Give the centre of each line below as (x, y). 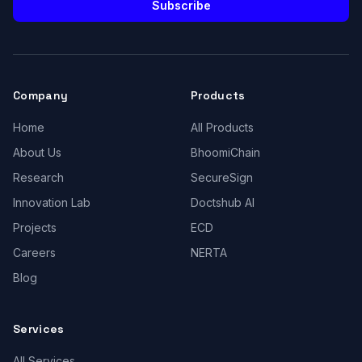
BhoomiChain (225, 152)
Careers (34, 253)
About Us (37, 152)
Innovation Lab (52, 202)
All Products (222, 127)
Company (41, 95)
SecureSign (222, 177)
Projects (35, 227)
